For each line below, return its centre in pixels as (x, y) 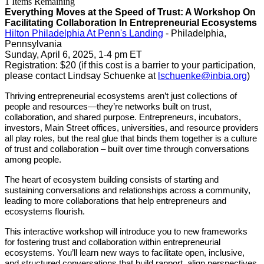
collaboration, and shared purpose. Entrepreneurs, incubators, (123, 118)
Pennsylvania (33, 44)
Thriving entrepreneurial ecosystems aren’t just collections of (121, 96)
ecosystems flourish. (45, 212)
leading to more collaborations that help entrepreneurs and (115, 201)
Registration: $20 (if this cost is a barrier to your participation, (130, 65)
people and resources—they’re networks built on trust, (108, 107)
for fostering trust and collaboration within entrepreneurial (113, 242)
